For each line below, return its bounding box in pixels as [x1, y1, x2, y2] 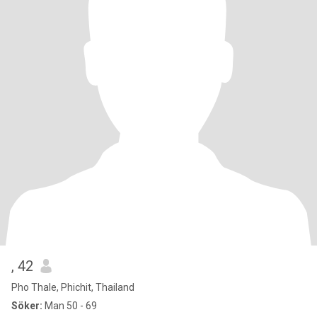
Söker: [11, 300, 42, 311]
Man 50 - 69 [42, 300, 97, 311]
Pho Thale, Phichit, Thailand [11, 282, 134, 293]
